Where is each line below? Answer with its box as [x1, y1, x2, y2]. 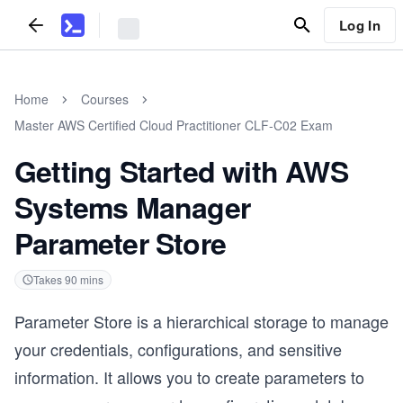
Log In [338, 14, 381, 35]
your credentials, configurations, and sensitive [14, 337, 342, 361]
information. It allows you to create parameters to [14, 365, 364, 389]
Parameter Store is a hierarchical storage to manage [14, 309, 389, 333]
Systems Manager [14, 186, 250, 228]
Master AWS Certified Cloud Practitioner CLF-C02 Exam [14, 116, 333, 134]
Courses [81, 90, 129, 108]
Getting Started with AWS [14, 150, 348, 192]
